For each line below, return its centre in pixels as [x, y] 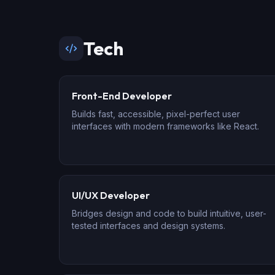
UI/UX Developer [111, 195]
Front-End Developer [122, 96]
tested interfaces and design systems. [149, 226]
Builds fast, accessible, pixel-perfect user [156, 114]
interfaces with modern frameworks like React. [165, 126]
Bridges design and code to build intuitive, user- [169, 213]
